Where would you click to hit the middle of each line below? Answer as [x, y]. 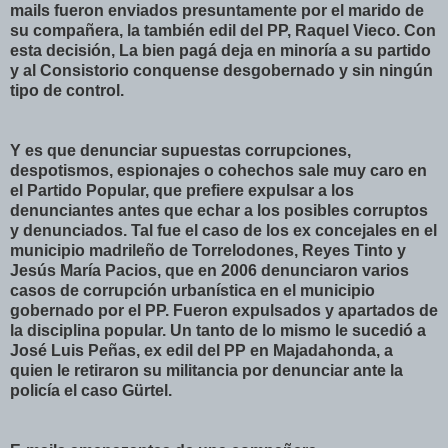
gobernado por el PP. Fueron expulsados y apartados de [224, 310]
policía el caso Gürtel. [91, 390]
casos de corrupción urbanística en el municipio [192, 290]
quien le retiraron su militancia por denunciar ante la [206, 370]
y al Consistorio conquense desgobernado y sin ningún [221, 70]
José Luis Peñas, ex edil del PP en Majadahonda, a [201, 350]
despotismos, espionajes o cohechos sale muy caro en [218, 170]
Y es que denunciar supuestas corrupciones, [180, 150]
